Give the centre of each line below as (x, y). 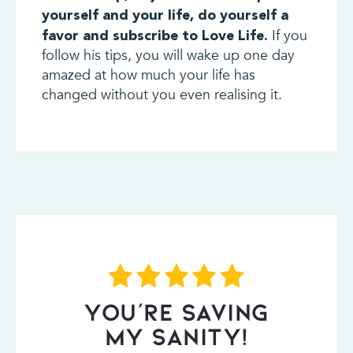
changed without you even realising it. (162, 95)
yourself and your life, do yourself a (165, 15)
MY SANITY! (176, 336)
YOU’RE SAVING (176, 312)
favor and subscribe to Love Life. (154, 35)
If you (287, 36)
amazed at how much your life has (148, 76)
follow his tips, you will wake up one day (168, 56)
